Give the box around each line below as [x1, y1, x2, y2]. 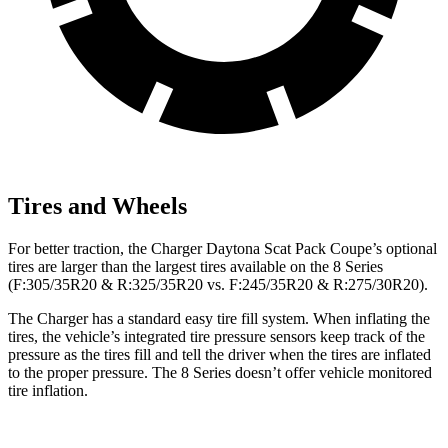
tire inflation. [8, 382, 88, 400]
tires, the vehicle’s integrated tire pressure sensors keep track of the [8, 328, 425, 346]
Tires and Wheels [8, 193, 187, 220]
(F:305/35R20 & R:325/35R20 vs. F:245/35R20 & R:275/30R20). [8, 276, 428, 294]
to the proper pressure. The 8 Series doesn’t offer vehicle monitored [8, 364, 432, 382]
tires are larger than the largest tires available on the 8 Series [8, 258, 383, 276]
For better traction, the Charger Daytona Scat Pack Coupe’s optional [8, 240, 437, 258]
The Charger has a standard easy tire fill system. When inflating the [8, 310, 430, 328]
